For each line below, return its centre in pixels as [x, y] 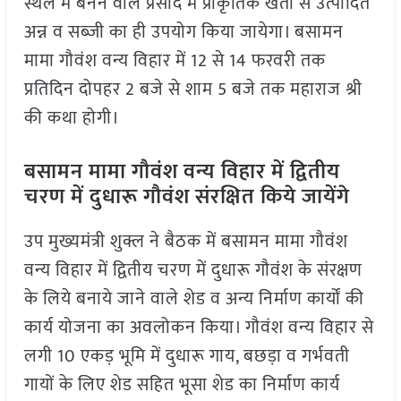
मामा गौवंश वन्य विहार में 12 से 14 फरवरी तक [175, 61]
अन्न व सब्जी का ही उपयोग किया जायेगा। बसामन [183, 33]
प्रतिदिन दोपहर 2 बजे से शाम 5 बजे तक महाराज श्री [193, 90]
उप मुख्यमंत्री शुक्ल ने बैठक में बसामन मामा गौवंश [186, 242]
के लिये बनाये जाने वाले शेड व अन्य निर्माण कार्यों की [194, 299]
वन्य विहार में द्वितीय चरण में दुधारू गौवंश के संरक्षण [193, 271]
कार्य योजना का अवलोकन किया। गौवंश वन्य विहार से [199, 328]
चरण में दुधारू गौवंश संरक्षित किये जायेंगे [187, 197]
